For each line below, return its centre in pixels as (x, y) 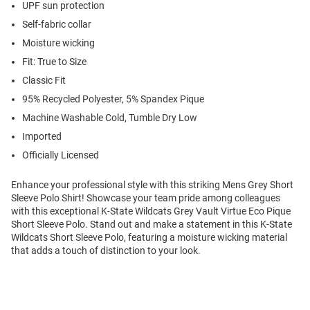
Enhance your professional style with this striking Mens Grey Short (152, 185)
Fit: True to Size (54, 62)
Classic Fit (44, 81)
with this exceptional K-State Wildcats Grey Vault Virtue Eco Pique (151, 211)
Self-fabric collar (57, 25)
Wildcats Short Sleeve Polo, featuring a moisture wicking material (149, 238)
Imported (42, 137)
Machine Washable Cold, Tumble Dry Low (110, 118)
